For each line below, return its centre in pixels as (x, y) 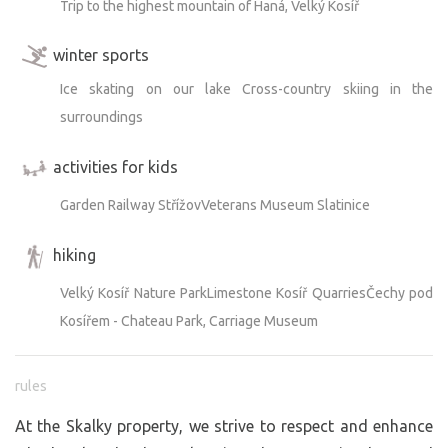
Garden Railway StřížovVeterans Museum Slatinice (215, 204)
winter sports (101, 54)
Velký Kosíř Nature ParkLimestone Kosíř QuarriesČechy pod (246, 292)
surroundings (101, 116)
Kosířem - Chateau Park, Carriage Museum (189, 320)
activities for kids (115, 166)
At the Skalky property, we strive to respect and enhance (224, 425)
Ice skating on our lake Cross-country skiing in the (246, 88)
